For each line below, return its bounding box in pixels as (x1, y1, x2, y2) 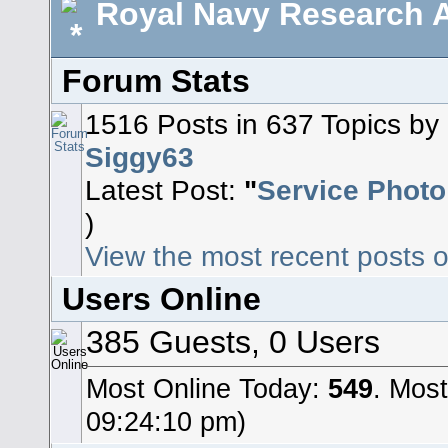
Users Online (62, 281, 261, 318)
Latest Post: (85, 173, 245, 206)
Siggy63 (85, 140, 195, 173)
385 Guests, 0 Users (85, 324, 380, 361)
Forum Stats (62, 63, 250, 100)
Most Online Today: (85, 374, 328, 405)
